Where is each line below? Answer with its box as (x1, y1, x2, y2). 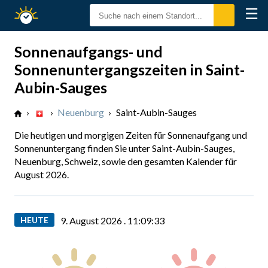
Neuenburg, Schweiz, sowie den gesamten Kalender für (14, 156, 237, 167)
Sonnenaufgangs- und (14, 42, 163, 60)
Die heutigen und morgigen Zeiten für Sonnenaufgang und (14, 129, 247, 141)
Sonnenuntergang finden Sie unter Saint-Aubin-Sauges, (14, 142, 234, 154)
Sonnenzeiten (44, 7, 144, 25)
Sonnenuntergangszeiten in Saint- (14, 60, 245, 78)
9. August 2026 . (60, 215, 127, 226)
